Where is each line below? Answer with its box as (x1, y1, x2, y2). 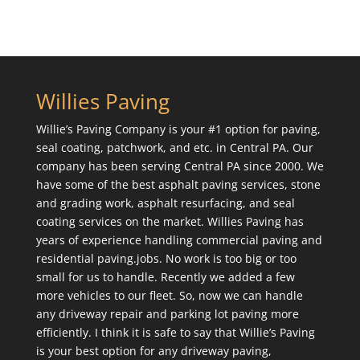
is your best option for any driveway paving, (35, 342, 272, 358)
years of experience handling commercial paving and (35, 231, 322, 247)
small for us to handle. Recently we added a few (35, 268, 295, 284)
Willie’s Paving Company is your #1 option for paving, (35, 121, 321, 137)
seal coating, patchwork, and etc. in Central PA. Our (35, 139, 313, 155)
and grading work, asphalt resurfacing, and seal (35, 194, 295, 211)
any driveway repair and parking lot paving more (35, 305, 299, 321)
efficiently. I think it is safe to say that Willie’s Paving (35, 324, 315, 340)
